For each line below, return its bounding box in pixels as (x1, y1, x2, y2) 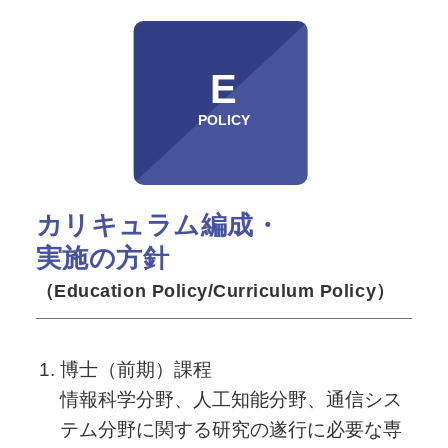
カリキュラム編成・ (35, 209, 281, 240)
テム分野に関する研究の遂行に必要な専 (59, 418, 402, 440)
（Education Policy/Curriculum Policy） (35, 280, 395, 301)
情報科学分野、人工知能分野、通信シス (59, 388, 402, 410)
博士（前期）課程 (59, 358, 212, 380)
